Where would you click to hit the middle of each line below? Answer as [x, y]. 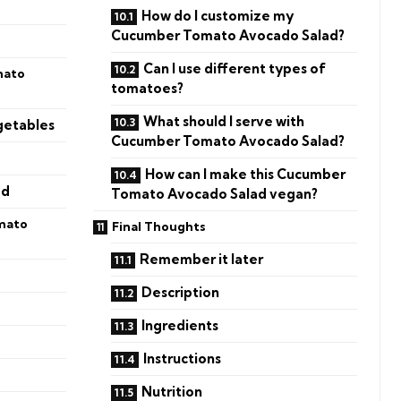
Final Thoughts [159, 226]
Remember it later [202, 259]
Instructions [183, 358]
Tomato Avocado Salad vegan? [215, 193]
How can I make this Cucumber [246, 174]
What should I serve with [224, 121]
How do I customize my [218, 15]
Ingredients [180, 325]
